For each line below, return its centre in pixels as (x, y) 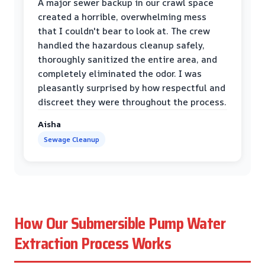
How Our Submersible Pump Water (120, 223)
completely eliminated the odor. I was (120, 73)
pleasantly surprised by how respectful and (132, 88)
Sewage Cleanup (72, 139)
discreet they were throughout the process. (132, 102)
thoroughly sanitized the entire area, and (127, 59)
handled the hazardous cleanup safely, (121, 45)
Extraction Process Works (93, 243)
